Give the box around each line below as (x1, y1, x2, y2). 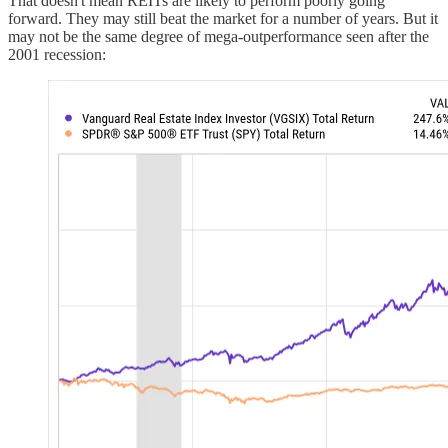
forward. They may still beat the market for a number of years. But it (8, 10, 438, 28)
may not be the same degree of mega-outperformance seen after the (8, 28, 429, 46)
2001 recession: (8, 46, 106, 64)
